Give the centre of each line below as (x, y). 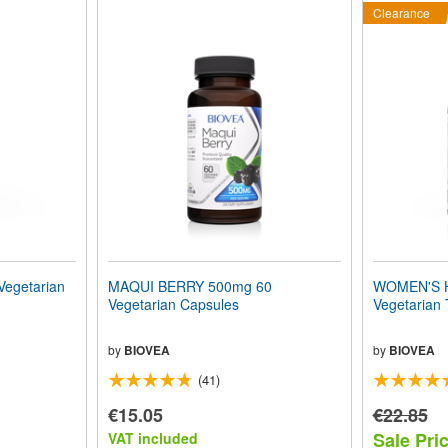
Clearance (401, 12)
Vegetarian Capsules (173, 303)
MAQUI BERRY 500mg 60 (189, 285)
